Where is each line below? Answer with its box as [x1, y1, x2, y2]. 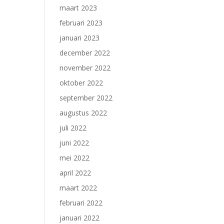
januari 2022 [59, 213, 100, 222]
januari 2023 [59, 33, 100, 42]
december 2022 [59, 48, 110, 57]
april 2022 [59, 168, 91, 177]
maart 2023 [59, 3, 97, 12]
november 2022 [59, 63, 111, 72]
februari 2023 [59, 18, 103, 27]
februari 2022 [59, 198, 103, 207]
